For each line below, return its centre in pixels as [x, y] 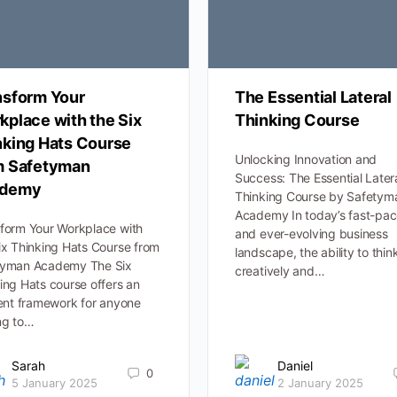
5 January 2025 [54, 382]
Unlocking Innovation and [306, 160]
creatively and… [280, 271]
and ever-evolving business [311, 234]
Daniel [295, 365]
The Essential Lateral [313, 97]
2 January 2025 [320, 382]
